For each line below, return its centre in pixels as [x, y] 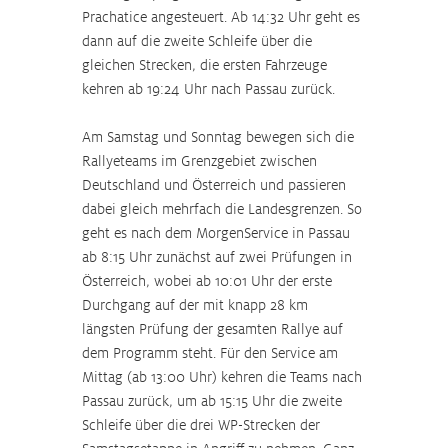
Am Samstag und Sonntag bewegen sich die [220, 137]
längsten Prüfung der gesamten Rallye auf [214, 329]
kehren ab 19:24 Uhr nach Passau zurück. [208, 89]
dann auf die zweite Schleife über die [199, 41]
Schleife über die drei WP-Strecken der [203, 425]
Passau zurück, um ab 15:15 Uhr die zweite [214, 401]
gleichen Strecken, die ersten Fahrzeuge [206, 65]
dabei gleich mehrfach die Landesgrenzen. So [224, 209]
